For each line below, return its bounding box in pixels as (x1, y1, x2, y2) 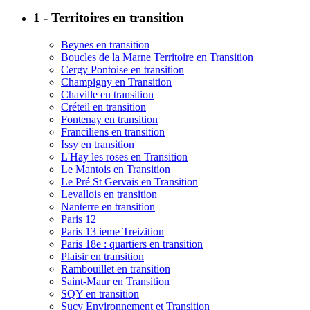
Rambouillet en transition (61, 263, 170, 275)
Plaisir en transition (61, 250, 144, 263)
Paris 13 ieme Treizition (61, 226, 164, 238)
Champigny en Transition (61, 76, 172, 89)
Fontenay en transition (61, 113, 158, 126)
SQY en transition (61, 288, 139, 300)
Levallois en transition (61, 188, 157, 201)
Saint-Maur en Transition (61, 275, 170, 288)
